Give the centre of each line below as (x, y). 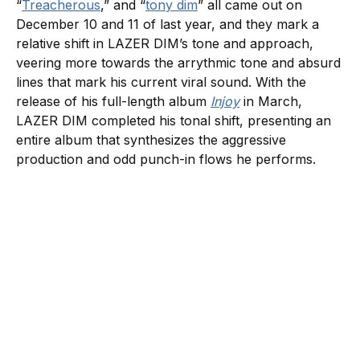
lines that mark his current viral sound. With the (161, 82)
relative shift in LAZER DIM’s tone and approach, (165, 43)
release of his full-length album (113, 101)
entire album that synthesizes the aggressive (151, 139)
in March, (273, 101)
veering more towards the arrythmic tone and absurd (178, 62)
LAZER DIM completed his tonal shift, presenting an (174, 120)
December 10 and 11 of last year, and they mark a (168, 24)
